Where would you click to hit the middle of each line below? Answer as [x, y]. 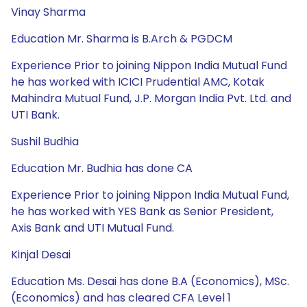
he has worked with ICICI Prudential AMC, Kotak [138, 82]
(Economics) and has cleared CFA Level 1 [121, 298]
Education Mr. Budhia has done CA [102, 168]
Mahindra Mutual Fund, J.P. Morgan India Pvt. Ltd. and [151, 98]
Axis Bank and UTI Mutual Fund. [93, 228]
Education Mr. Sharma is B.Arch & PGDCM [122, 39]
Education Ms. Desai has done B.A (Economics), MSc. [150, 281]
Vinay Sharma [48, 12]
